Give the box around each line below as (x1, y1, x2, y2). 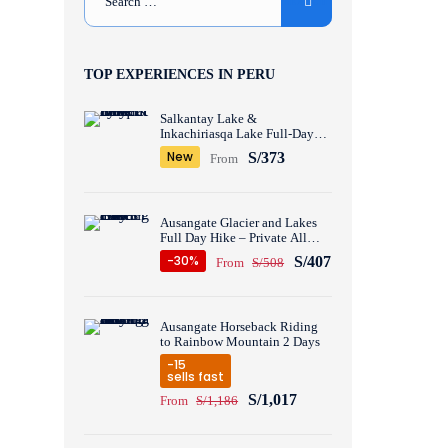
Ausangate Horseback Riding (160, 319, 319, 334)
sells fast (167, 368, 225, 385)
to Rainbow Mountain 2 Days (160, 334, 321, 349)
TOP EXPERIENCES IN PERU (84, 67, 276, 82)
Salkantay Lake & (160, 111, 258, 126)
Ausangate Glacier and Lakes (160, 215, 318, 230)
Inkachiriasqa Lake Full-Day (160, 126, 315, 141)
